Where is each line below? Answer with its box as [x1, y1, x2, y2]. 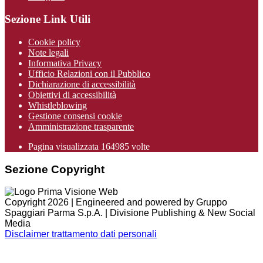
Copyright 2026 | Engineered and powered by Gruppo [5, 197, 227, 208]
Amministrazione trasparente [28, 121, 134, 131]
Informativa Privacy [28, 58, 102, 68]
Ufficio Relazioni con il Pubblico [28, 68, 150, 79]
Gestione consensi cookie [28, 110, 122, 121]
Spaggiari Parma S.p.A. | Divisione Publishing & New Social [5, 208, 255, 218]
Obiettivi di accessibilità [28, 89, 116, 100]
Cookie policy [28, 36, 80, 47]
